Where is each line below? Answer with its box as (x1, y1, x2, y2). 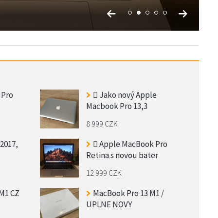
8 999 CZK (86, 118, 118, 128)
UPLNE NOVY (86, 199, 132, 210)
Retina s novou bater (86, 149, 158, 161)
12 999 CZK (86, 167, 122, 178)
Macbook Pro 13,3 (86, 100, 147, 111)
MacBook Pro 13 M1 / (92, 187, 164, 199)
